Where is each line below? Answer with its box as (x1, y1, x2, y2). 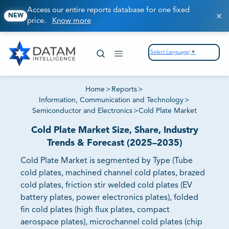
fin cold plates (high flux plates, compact (20, 206, 170, 215)
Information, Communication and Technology (39, 97, 184, 104)
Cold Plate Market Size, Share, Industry (31, 126, 198, 135)
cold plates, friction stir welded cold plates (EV (20, 181, 192, 190)
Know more (52, 17, 91, 25)
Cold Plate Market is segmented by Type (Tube (20, 157, 193, 166)
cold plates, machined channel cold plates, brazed (20, 169, 205, 178)
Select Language (150, 49, 189, 55)
